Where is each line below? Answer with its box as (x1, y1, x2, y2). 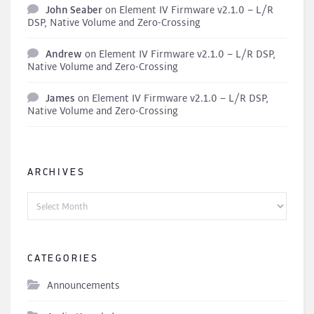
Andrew (46, 48, 82, 62)
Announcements (47, 279, 120, 293)
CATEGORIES (27, 254, 99, 265)
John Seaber (46, 4, 102, 18)
